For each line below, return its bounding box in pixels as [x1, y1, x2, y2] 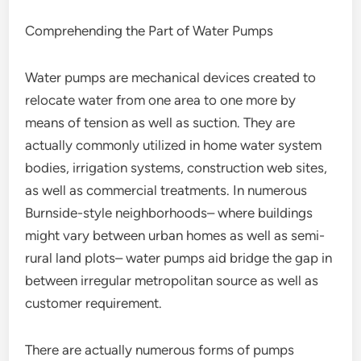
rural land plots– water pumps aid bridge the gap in [25, 250, 333, 266]
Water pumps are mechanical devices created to [25, 69, 317, 85]
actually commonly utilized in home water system [25, 137, 322, 153]
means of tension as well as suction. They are [25, 114, 296, 131]
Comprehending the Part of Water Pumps [25, 23, 274, 39]
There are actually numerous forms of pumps [25, 342, 295, 358]
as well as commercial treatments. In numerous [25, 182, 308, 198]
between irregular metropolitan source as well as [25, 272, 319, 288]
